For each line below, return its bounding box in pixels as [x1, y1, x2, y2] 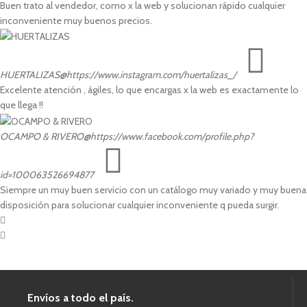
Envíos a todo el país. [27, 291, 134, 304]
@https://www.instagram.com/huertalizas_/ [60, 69, 236, 82]
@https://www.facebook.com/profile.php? [84, 130, 254, 143]
